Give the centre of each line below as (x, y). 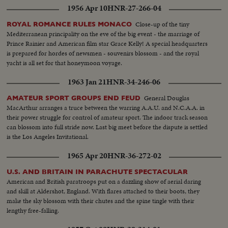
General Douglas (167, 98)
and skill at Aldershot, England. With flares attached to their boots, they (103, 191)
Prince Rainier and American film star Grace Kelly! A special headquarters (107, 43)
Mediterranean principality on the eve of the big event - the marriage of (103, 34)
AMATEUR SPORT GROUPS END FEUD (74, 98)
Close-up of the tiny (163, 24)
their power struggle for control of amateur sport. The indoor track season (107, 117)
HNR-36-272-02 (134, 155)
